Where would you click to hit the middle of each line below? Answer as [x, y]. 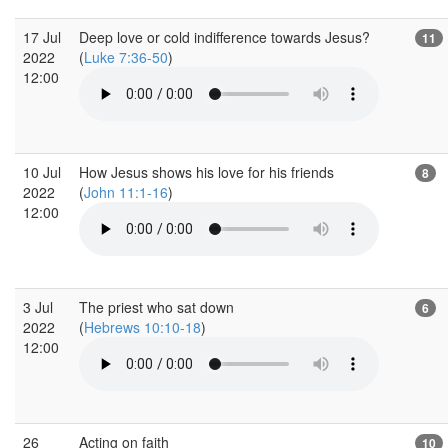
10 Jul [42, 171]
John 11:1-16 [126, 191]
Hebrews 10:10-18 [142, 326]
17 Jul [42, 36]
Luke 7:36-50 [126, 56]
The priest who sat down [156, 306]
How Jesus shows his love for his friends [206, 171]
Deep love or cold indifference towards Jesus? [224, 36]
